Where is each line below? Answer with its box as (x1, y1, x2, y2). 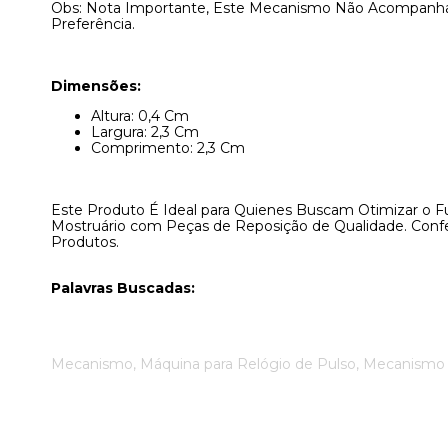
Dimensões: (51, 77, 141, 95)
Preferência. (51, 15, 135, 33)
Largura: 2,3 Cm (91, 123, 199, 141)
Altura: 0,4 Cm (91, 107, 189, 125)
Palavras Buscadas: (51, 279, 195, 297)
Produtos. (51, 233, 119, 251)
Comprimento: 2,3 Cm (91, 139, 245, 157)
